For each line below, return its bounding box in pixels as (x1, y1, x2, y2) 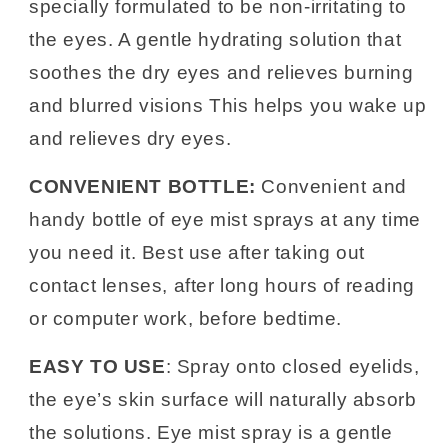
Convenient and (255, 176, 407, 198)
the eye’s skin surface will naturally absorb (29, 389, 417, 411)
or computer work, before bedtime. (29, 308, 342, 330)
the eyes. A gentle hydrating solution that (29, 29, 402, 51)
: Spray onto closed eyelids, (165, 356, 420, 378)
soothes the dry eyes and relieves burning (29, 62, 414, 84)
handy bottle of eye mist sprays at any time (29, 209, 421, 231)
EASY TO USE (29, 356, 166, 378)
